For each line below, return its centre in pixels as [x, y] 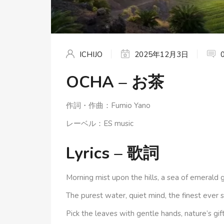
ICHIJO [91, 54]
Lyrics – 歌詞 [112, 153]
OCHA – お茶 [115, 82]
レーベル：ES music [100, 123]
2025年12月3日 [161, 54]
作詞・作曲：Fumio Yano [108, 105]
